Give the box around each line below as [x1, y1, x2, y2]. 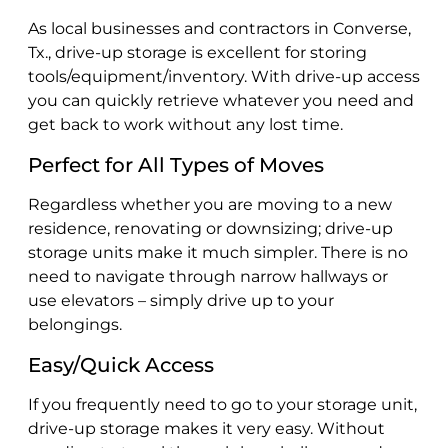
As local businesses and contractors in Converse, [28, 18, 411, 38]
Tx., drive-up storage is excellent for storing [28, 42, 367, 62]
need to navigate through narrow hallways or [28, 266, 388, 286]
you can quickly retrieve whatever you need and [28, 90, 414, 110]
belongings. [28, 314, 122, 334]
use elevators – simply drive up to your [28, 290, 334, 310]
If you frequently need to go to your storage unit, [28, 394, 417, 414]
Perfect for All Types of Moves [28, 152, 324, 177]
